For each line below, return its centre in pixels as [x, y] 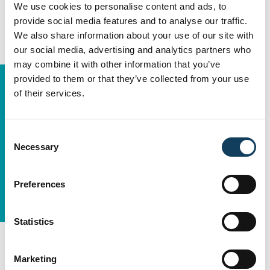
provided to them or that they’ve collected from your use [131, 78]
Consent [21, 134]
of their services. [49, 93]
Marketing [35, 259]
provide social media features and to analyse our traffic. [131, 20]
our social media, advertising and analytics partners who [132, 49]
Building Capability [188, 233]
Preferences [40, 184]
